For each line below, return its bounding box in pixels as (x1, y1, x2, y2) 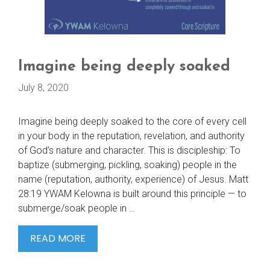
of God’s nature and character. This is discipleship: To (18, 145, 240, 156)
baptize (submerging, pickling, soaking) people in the (18, 159, 237, 171)
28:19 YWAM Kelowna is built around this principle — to (18, 188, 246, 199)
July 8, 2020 (18, 82, 69, 93)
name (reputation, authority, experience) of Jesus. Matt (18, 174, 248, 185)
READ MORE (30, 231, 86, 245)
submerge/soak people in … (18, 202, 135, 214)
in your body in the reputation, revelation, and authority (18, 130, 245, 142)
